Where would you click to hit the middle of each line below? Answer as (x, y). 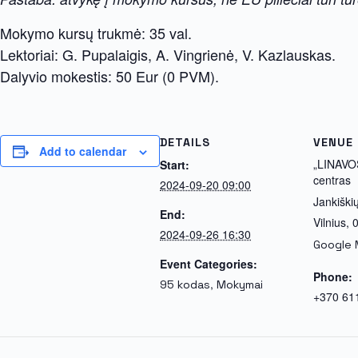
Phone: (333, 276)
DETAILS (185, 142)
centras (332, 180)
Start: (175, 165)
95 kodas (185, 284)
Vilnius (330, 222)
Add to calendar (83, 151)
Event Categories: (209, 264)
